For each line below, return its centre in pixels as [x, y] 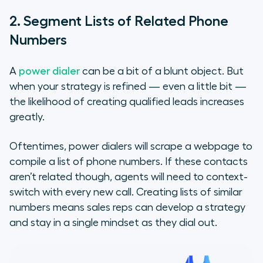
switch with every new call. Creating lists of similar [126, 192]
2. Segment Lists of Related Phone [119, 21]
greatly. [27, 117]
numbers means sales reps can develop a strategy [127, 207]
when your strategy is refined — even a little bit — [128, 86]
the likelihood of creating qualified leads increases [127, 101]
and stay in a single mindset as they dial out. [113, 222]
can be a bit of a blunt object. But [162, 71]
